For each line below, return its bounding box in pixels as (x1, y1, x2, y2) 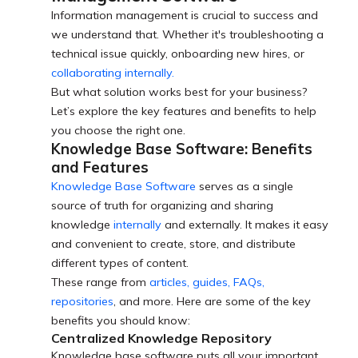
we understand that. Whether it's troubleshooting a (51, 27, 324, 42)
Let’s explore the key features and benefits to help (51, 104, 316, 119)
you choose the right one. (51, 123, 185, 138)
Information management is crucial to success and (51, 8, 318, 23)
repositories (51, 294, 113, 309)
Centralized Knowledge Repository (51, 330, 272, 347)
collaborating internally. (51, 66, 174, 81)
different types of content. (51, 256, 189, 271)
